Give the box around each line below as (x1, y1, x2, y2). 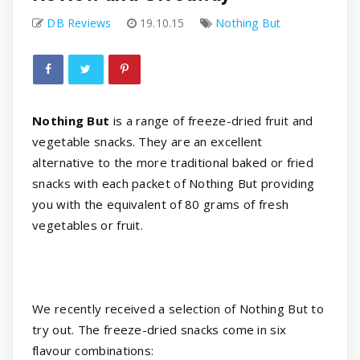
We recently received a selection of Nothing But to (32, 301, 325, 317)
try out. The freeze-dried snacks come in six (32, 321, 287, 338)
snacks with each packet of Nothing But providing (32, 175, 315, 192)
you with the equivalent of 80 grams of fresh (32, 196, 289, 213)
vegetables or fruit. (32, 217, 147, 234)
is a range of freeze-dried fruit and (109, 112, 313, 129)
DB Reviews (47, 15, 112, 31)
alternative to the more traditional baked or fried (32, 154, 314, 171)
